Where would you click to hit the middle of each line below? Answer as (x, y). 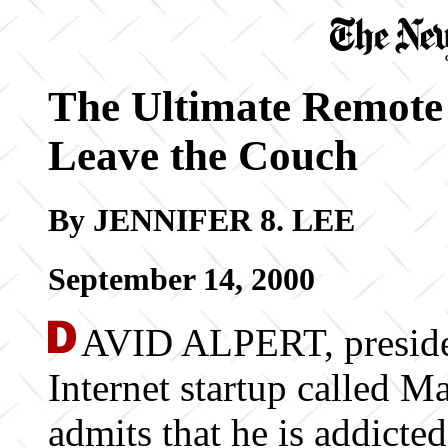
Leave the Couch (203, 155)
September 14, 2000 (181, 279)
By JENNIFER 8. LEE (201, 220)
